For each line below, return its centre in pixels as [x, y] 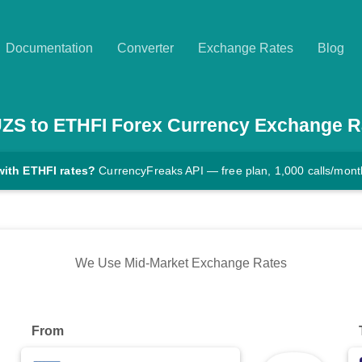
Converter [145, 48]
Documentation [49, 48]
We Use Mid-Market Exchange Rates [181, 263]
